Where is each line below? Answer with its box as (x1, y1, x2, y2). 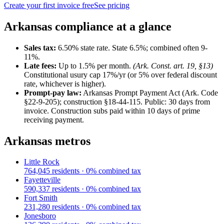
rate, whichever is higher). (24, 79, 106, 88)
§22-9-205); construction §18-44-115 (24, 97, 140, 106)
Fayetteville (24, 175, 60, 184)
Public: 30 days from (144, 97, 210, 106)
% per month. (88, 61, 131, 70)
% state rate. (72, 43, 110, 52)
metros (52, 134, 90, 147)
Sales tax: (24, 43, 56, 52)
